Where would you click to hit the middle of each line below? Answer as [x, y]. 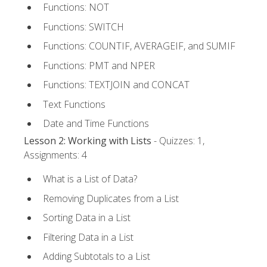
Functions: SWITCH [83, 27]
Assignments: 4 [55, 155]
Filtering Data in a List [88, 237]
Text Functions [74, 104]
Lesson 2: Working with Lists [88, 140]
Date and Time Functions [96, 124]
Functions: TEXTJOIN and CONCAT [116, 85]
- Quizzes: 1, [178, 140]
